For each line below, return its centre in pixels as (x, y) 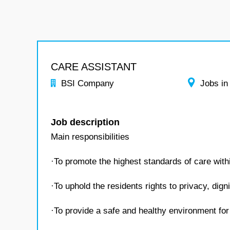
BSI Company (88, 83)
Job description (85, 122)
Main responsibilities (90, 137)
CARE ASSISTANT (94, 67)
